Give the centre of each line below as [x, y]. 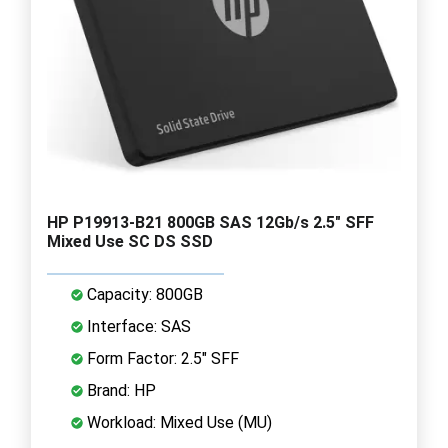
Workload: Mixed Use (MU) [177, 422]
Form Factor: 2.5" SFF [161, 358]
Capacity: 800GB [143, 294]
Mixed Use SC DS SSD [130, 241]
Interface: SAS [137, 326]
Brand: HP [119, 390]
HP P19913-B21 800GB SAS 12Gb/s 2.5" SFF [210, 222]
